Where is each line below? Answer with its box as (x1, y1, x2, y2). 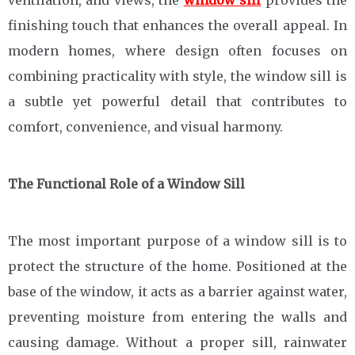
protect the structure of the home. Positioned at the (8, 258, 347, 274)
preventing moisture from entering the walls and (8, 309, 347, 325)
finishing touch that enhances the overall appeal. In (8, 17, 347, 33)
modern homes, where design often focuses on (8, 43, 347, 59)
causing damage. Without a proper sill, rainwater (8, 334, 347, 350)
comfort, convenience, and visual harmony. (8, 119, 283, 135)
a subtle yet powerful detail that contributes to (8, 94, 347, 109)
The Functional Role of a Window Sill (8, 176, 245, 192)
